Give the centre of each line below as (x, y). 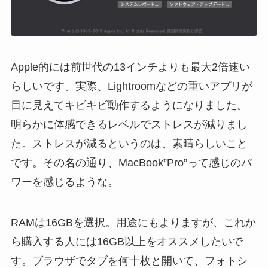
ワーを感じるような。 (64, 182)
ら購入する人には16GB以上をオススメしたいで (127, 241)
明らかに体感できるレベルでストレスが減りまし (129, 125)
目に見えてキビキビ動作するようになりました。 (129, 106)
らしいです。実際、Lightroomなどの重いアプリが (131, 86)
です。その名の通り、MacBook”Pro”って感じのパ (131, 163)
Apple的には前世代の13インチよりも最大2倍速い (130, 67)
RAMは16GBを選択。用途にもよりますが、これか (133, 222)
